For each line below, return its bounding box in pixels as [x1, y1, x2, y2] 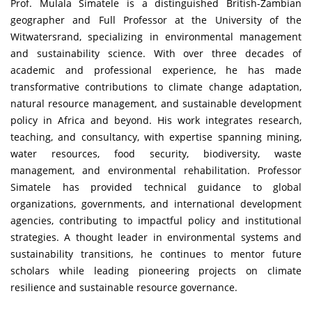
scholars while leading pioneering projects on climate [10, 264, 302, 278]
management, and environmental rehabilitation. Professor [10, 164, 302, 178]
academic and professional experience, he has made [10, 63, 302, 77]
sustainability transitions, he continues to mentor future [10, 247, 302, 261]
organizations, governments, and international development [10, 197, 302, 211]
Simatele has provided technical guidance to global [10, 180, 302, 194]
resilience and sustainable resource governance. [10, 281, 237, 295]
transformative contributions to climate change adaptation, [10, 80, 302, 94]
